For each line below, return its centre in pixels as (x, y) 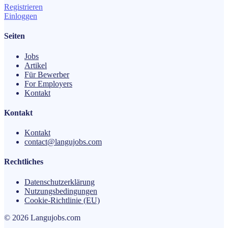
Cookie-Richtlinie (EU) (62, 200)
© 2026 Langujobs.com (42, 217)
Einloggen (21, 16)
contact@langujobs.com (63, 142)
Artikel (36, 65)
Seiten (15, 36)
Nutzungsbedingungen (61, 191)
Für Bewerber (47, 74)
